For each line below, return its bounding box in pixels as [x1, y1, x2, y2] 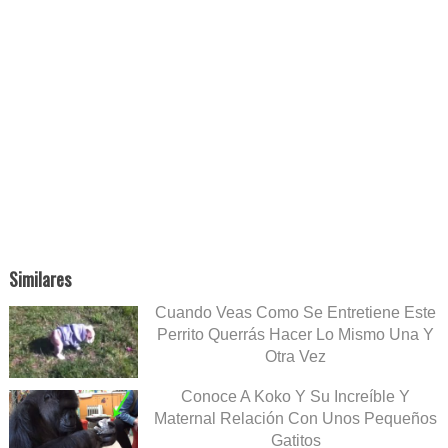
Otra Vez [265, 347, 326, 365]
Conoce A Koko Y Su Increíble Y [181, 387, 410, 405]
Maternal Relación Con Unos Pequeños [154, 409, 437, 427]
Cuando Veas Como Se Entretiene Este [155, 303, 436, 321]
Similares [8, 265, 71, 292]
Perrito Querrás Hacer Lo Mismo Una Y [157, 325, 434, 343]
